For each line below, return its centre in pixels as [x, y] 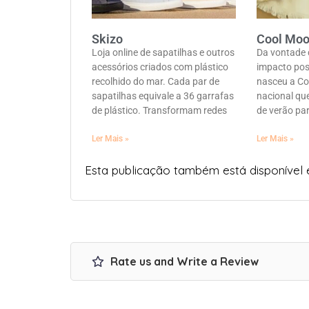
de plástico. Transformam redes [159, 111]
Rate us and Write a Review [183, 262]
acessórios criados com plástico [160, 67]
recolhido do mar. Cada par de [156, 82]
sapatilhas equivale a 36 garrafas [163, 96]
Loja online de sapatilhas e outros [163, 53]
